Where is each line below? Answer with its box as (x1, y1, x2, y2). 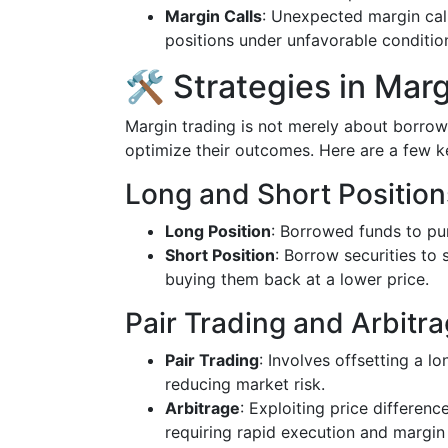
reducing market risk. (165, 374, 325, 394)
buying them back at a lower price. (165, 269, 429, 289)
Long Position (165, 221, 271, 241)
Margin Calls (165, 6, 262, 26)
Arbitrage (165, 398, 240, 418)
